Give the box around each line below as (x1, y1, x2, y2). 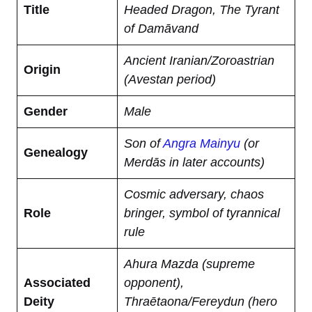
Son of (124, 136, 163, 150)
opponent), (124, 275, 184, 290)
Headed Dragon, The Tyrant (124, 2, 279, 17)
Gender (24, 104, 68, 118)
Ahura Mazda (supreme (124, 256, 255, 271)
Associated (24, 275, 91, 290)
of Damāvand (124, 21, 198, 36)
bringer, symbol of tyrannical (124, 205, 280, 220)
